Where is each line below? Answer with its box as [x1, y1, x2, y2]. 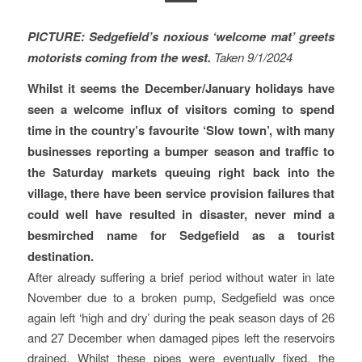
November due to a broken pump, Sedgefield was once [27, 288, 335, 306]
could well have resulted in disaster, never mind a [27, 205, 335, 224]
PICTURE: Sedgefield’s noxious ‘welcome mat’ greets [27, 27, 335, 45]
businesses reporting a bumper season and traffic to [27, 142, 335, 161]
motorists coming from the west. [27, 48, 214, 66]
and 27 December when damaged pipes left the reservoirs [27, 329, 335, 347]
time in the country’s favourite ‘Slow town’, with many [27, 121, 335, 140]
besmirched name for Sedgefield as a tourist [27, 226, 335, 245]
